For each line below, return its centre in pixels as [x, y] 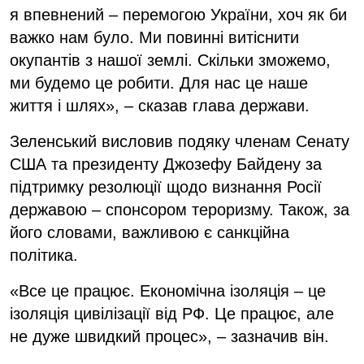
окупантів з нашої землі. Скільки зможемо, [170, 60]
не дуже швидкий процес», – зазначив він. [169, 336]
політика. [44, 255]
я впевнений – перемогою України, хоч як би [178, 14]
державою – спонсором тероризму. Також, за [180, 209]
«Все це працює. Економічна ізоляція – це [168, 290]
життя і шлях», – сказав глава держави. [160, 105]
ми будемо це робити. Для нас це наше [159, 82]
